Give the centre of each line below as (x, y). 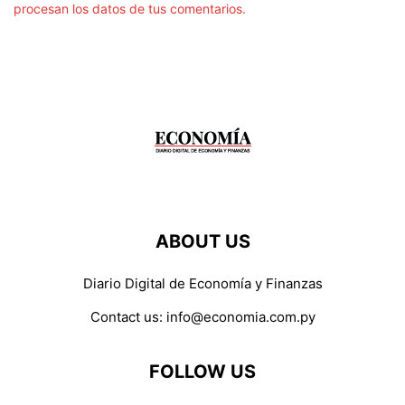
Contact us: (128, 316)
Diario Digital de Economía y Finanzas (202, 283)
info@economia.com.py (240, 316)
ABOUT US (202, 241)
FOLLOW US (202, 371)
